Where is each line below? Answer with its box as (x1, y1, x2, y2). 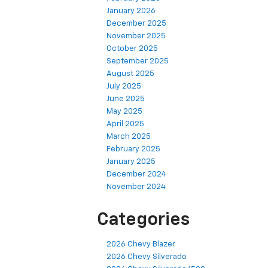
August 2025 (106, 70, 154, 78)
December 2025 (106, 20, 166, 28)
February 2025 (106, 145, 160, 154)
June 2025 (106, 95, 145, 103)
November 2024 (106, 183, 166, 191)
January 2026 (106, 7, 156, 16)
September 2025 (106, 57, 169, 66)
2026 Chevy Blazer (106, 240, 175, 249)
